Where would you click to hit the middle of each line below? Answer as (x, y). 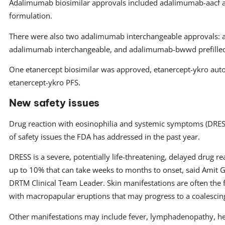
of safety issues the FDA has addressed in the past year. (104, 136)
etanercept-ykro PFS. (45, 83)
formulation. (31, 16)
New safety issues (54, 103)
